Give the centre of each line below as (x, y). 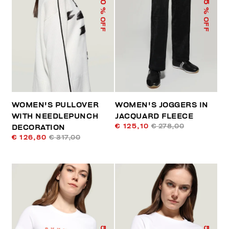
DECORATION (38, 127)
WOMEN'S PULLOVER (55, 105)
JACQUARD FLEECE (154, 116)
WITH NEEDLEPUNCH (55, 116)
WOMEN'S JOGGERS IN (162, 105)
